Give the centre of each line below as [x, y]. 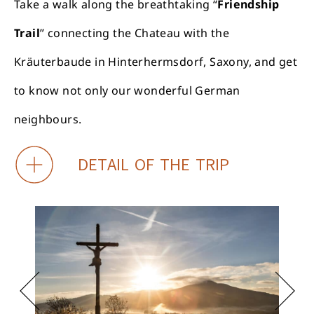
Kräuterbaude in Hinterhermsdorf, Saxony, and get [156, 62]
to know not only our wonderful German [127, 91]
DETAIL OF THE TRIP [153, 164]
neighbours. [48, 120]
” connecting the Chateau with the [135, 33]
